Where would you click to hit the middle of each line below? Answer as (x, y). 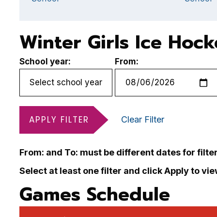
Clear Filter (143, 119)
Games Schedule (95, 194)
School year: (45, 62)
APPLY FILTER (59, 120)
